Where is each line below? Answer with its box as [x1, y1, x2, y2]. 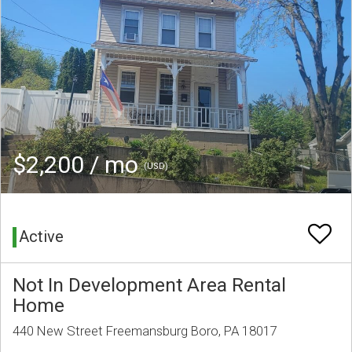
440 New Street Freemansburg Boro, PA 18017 [13, 323, 277, 339]
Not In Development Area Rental [13, 273, 286, 297]
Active [19, 227, 64, 247]
